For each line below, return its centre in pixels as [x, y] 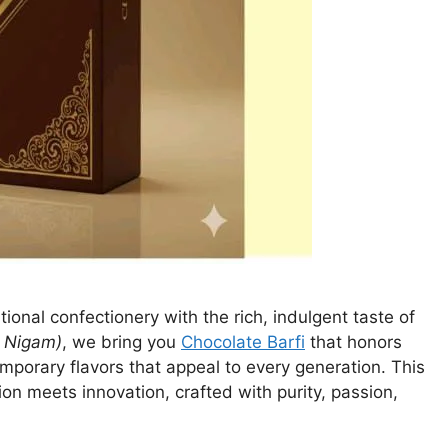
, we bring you [121, 342]
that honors [353, 342]
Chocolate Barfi [243, 342]
